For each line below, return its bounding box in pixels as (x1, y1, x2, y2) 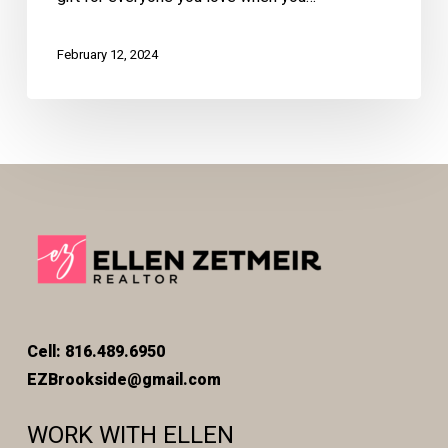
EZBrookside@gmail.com (26, 367, 221, 392)
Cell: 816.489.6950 (26, 339, 165, 364)
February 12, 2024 (56, 45, 158, 65)
